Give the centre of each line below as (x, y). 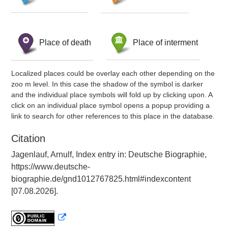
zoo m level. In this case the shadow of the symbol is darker (107, 84)
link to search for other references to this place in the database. (113, 116)
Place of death (65, 42)
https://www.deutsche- (51, 167)
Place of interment (165, 42)
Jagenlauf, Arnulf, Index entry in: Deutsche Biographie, (109, 154)
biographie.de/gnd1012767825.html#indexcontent (101, 179)
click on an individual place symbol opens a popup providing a (110, 105)
